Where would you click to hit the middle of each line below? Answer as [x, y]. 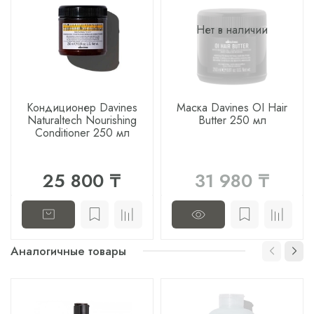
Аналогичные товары [68, 251]
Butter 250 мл [232, 120]
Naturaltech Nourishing [82, 120]
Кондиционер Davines [82, 107]
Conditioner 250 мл [82, 132]
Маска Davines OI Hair [232, 107]
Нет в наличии [232, 29]
